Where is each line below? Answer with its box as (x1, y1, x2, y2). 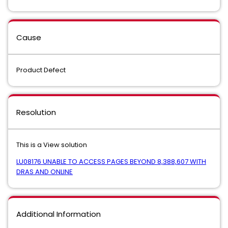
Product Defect (16, 65, 66, 75)
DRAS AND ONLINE (16, 167, 73, 177)
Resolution (16, 107, 56, 118)
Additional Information (16, 209, 101, 219)
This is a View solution (16, 140, 87, 150)
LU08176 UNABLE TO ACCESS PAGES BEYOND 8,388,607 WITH (16, 157, 206, 166)
